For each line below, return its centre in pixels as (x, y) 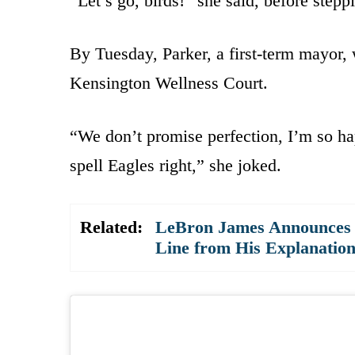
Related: (111, 227)
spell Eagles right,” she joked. (176, 165)
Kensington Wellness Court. (169, 82)
